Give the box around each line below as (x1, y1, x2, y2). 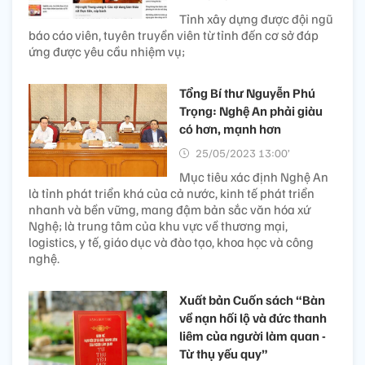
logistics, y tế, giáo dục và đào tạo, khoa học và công (29, 234, 314, 251)
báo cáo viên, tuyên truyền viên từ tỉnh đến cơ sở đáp (29, 27, 319, 44)
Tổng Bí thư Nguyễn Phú (179, 85, 315, 102)
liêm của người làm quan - (179, 328, 326, 345)
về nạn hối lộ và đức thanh (179, 310, 327, 327)
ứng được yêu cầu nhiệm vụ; (29, 43, 185, 60)
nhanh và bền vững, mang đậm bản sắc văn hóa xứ (29, 201, 310, 218)
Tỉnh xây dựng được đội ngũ (179, 11, 333, 28)
